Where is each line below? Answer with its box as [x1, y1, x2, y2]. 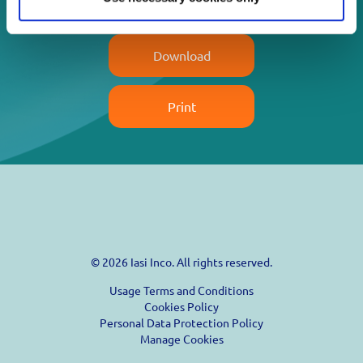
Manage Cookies [139, 331, 224, 347]
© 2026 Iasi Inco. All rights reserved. [91, 254, 272, 270]
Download [152, 47, 211, 64]
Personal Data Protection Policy [100, 315, 263, 331]
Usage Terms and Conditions [109, 283, 254, 298]
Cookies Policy [144, 299, 219, 314]
